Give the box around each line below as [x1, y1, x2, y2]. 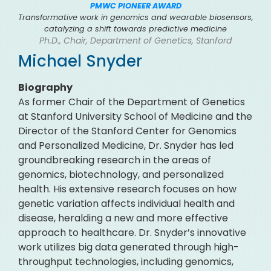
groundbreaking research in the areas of [18, 153, 211, 167]
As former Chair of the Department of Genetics [18, 95, 245, 109]
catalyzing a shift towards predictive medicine [44, 24, 227, 34]
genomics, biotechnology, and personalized [18, 168, 224, 181]
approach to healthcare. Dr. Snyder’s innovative [18, 226, 246, 240]
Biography [18, 80, 73, 94]
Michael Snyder [18, 50, 142, 72]
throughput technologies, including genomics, [18, 255, 233, 269]
